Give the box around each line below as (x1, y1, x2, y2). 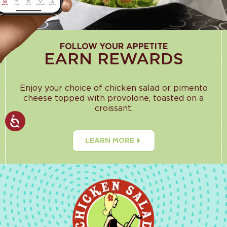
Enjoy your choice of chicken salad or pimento (19, 83, 208, 93)
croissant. (94, 103, 133, 113)
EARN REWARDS (44, 49, 183, 69)
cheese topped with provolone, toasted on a (23, 93, 204, 103)
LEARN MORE (85, 136, 134, 145)
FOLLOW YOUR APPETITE (59, 42, 168, 52)
